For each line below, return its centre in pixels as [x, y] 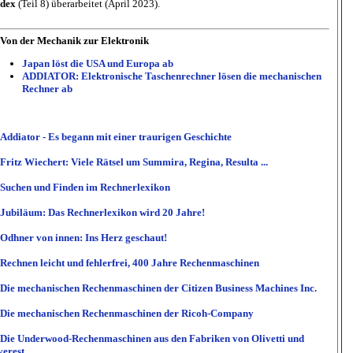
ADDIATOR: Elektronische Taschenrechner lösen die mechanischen [172, 76]
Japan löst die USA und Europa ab [98, 64]
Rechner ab [47, 89]
